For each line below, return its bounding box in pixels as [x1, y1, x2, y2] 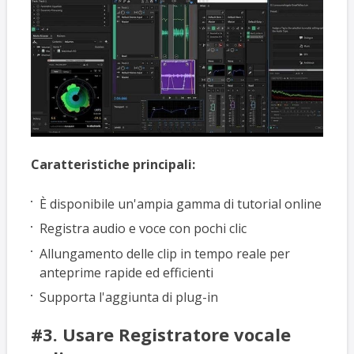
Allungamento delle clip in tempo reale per [40, 244, 291, 262]
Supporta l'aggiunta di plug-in [40, 288, 219, 307]
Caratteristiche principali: [30, 155, 195, 173]
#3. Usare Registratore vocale [30, 322, 291, 346]
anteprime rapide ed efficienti [40, 263, 214, 281]
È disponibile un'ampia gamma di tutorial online [40, 194, 322, 213]
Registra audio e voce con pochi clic [40, 220, 247, 238]
